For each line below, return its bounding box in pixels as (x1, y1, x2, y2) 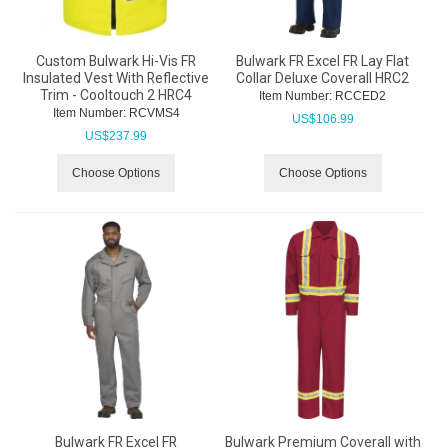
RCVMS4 (125, 106, 180, 121)
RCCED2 (332, 89, 386, 104)
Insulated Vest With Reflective (23, 70, 210, 87)
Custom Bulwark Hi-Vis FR (36, 53, 197, 70)
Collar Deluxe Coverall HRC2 (236, 70, 409, 87)
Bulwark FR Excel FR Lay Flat (236, 53, 409, 70)
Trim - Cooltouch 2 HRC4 (40, 87, 193, 104)
